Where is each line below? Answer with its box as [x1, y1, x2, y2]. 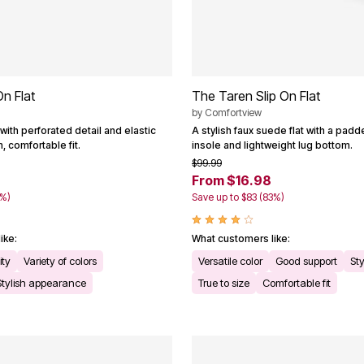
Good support [275, 254, 337, 268]
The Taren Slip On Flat [192, 88, 320, 105]
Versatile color [198, 254, 262, 268]
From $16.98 [192, 172, 271, 189]
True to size [198, 276, 249, 290]
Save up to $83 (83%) [192, 191, 284, 204]
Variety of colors [24, 254, 97, 268]
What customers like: [192, 232, 290, 245]
